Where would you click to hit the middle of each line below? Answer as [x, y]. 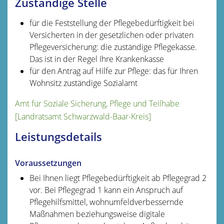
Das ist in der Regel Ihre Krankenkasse [96, 59]
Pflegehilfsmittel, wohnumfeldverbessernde [106, 202]
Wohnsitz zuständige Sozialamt [83, 83]
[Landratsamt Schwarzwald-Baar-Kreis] [83, 116]
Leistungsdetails [58, 136]
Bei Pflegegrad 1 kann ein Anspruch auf [113, 190]
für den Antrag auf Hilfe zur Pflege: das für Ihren [113, 71]
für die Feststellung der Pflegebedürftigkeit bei [112, 23]
